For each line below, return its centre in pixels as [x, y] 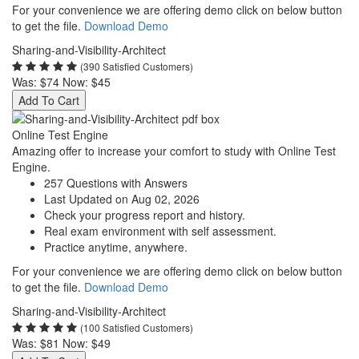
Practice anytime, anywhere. [116, 247]
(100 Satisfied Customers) [137, 327]
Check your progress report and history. [145, 215]
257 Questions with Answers [116, 183]
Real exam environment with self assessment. [160, 231]
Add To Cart [49, 100]
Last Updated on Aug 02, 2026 [122, 199]
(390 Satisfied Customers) [137, 66]
